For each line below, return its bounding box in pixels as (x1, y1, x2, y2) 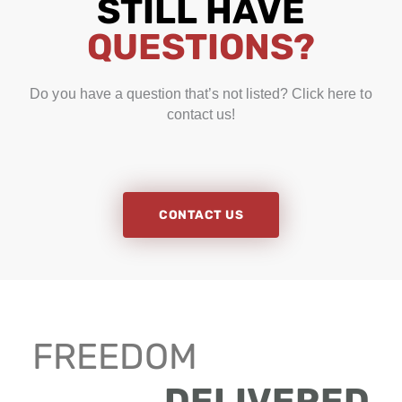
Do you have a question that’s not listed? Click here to (30, 85, 372, 101)
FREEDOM (31, 336, 197, 379)
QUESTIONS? (86, 25, 316, 68)
